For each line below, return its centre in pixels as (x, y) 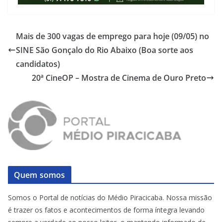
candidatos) (38, 64)
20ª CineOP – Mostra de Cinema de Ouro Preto (119, 78)
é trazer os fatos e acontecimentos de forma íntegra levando (106, 210)
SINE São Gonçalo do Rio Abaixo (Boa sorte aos (105, 50)
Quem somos (40, 175)
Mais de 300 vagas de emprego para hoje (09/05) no (112, 36)
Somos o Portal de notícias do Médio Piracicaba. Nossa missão (110, 197)
